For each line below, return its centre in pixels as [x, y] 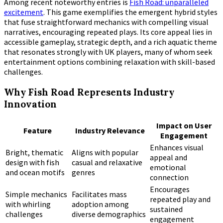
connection [169, 177]
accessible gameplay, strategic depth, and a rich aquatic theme [111, 42]
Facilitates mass [99, 194]
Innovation [30, 104]
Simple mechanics [36, 194]
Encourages [170, 189]
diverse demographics [109, 214]
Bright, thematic [34, 153]
